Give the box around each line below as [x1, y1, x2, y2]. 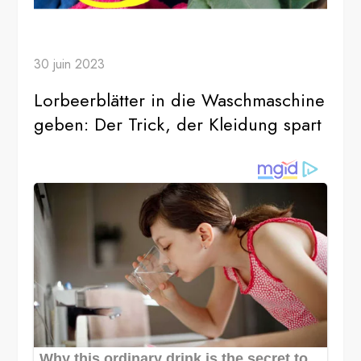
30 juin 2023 [34, 55, 106, 74]
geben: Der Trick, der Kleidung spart [34, 111, 322, 138]
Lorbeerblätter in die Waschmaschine [34, 87, 326, 114]
